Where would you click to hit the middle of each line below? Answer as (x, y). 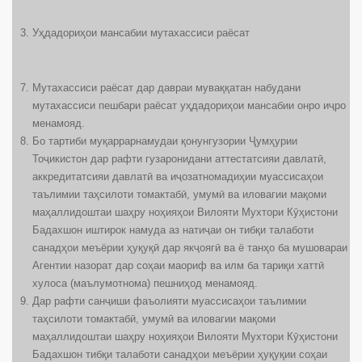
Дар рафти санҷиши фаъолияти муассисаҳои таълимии (169, 301)
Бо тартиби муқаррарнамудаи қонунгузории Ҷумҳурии (165, 141)
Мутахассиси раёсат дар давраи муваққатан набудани (166, 88)
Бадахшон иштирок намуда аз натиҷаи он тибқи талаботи (173, 230)
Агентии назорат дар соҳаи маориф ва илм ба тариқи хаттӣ (178, 266)
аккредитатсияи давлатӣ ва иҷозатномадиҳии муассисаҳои (178, 177)
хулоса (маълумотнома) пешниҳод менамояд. (145, 284)
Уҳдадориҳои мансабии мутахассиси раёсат (141, 33)
